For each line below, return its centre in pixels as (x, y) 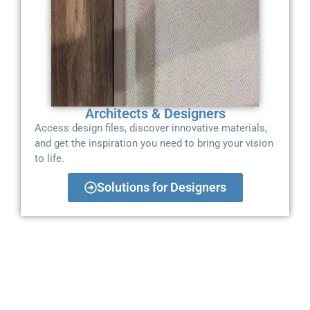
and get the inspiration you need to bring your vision (154, 143)
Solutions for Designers (161, 187)
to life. (49, 158)
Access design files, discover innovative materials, (151, 128)
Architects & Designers (155, 113)
